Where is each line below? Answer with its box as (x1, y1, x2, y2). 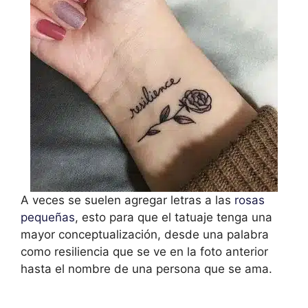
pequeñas (21, 210, 75, 225)
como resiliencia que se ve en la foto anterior (21, 245, 268, 259)
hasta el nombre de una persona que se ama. (21, 262, 272, 276)
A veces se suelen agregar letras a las (21, 193, 234, 208)
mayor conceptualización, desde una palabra (21, 228, 269, 242)
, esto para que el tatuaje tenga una (75, 210, 272, 225)
